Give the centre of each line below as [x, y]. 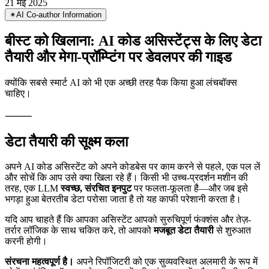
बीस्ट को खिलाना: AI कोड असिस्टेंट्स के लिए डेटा [133, 74]
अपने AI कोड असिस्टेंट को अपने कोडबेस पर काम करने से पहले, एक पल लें [133, 201]
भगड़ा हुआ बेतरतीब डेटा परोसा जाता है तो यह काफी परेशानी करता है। [123, 233]
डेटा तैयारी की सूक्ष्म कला [66, 175]
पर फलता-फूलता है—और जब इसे [190, 222]
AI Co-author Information [59, 48]
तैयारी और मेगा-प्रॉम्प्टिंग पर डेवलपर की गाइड [118, 90]
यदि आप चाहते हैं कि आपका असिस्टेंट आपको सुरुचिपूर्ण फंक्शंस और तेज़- [128, 253]
